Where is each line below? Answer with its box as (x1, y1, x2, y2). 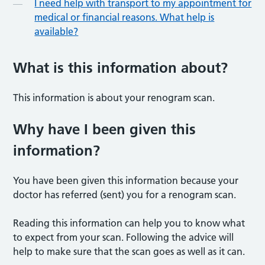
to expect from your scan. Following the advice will (13, 231, 234, 243)
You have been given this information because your (13, 174, 239, 186)
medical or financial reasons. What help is (34, 11, 215, 23)
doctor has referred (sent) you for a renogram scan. (13, 188, 241, 201)
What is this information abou (13, 59, 216, 76)
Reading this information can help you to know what (13, 216, 245, 229)
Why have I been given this (13, 120, 196, 138)
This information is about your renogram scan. (13, 91, 220, 104)
